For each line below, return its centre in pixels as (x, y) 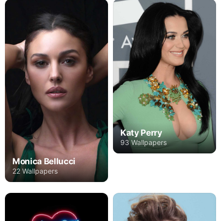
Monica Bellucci (44, 162)
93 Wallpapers (144, 142)
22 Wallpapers (35, 171)
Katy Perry (141, 132)
